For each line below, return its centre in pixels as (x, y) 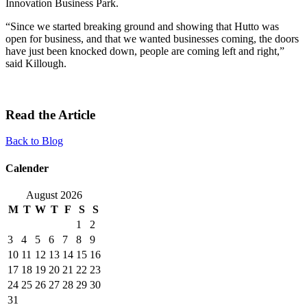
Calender (27, 168)
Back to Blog (34, 141)
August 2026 (54, 195)
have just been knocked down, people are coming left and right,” (145, 51)
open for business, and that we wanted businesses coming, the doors (152, 38)
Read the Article (50, 114)
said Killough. (36, 63)
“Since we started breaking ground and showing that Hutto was (142, 26)
